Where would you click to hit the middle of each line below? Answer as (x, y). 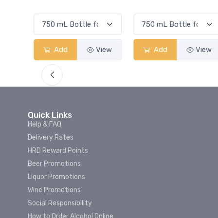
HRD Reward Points (58, 151)
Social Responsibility (60, 203)
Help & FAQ (45, 125)
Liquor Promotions (56, 177)
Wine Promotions (54, 190)
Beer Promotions (54, 164)
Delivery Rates (51, 138)
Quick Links (50, 115)
